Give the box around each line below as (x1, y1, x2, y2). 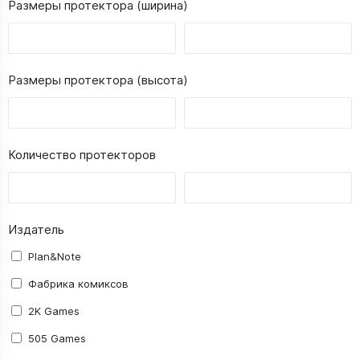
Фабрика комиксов (28, 277, 129, 290)
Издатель (8, 222, 64, 237)
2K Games (28, 305, 80, 317)
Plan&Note (28, 250, 81, 263)
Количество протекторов (8, 147, 156, 162)
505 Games (28, 332, 86, 345)
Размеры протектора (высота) (8, 72, 188, 88)
